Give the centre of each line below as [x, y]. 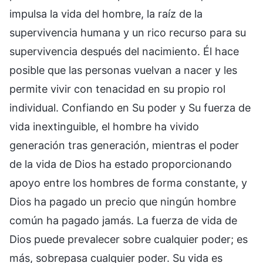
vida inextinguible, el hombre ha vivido [104, 126]
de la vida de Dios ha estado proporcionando [121, 164]
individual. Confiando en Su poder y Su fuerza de [130, 107]
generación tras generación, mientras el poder [124, 145]
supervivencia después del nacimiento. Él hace [124, 51]
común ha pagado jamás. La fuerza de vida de [123, 220]
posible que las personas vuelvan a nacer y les [123, 70]
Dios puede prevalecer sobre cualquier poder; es [129, 239]
